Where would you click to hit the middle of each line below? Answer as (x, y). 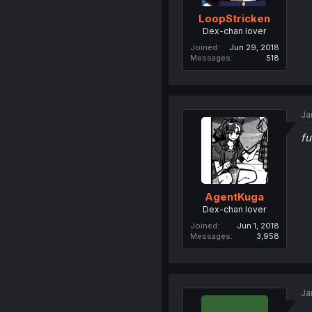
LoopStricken (235, 18)
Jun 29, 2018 (254, 47)
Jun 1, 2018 (258, 225)
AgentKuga (235, 196)
